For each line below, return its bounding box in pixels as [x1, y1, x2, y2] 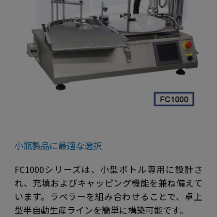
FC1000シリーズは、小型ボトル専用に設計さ [15, 163, 202, 176]
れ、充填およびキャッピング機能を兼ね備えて [15, 176, 202, 189]
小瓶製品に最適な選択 [15, 139, 102, 152]
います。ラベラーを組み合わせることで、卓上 [15, 190, 202, 203]
